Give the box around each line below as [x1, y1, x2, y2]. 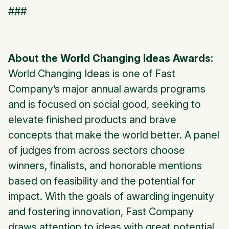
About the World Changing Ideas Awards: [8, 52, 213, 65]
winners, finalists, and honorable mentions [8, 159, 202, 172]
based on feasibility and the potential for [8, 175, 195, 188]
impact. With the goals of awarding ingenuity [8, 190, 214, 203]
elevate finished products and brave [8, 113, 176, 126]
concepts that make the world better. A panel [8, 129, 219, 142]
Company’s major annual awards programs [8, 83, 205, 96]
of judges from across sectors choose [8, 144, 185, 157]
